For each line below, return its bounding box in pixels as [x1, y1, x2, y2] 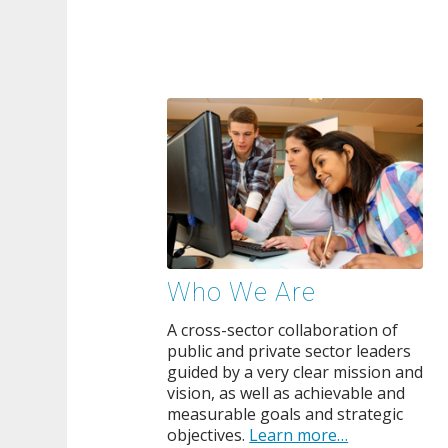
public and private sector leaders [167, 340, 412, 363]
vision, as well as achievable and [167, 382, 406, 405]
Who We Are [167, 273, 317, 312]
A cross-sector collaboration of [167, 319, 399, 342]
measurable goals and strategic [167, 403, 404, 426]
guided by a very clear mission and [167, 361, 424, 384]
